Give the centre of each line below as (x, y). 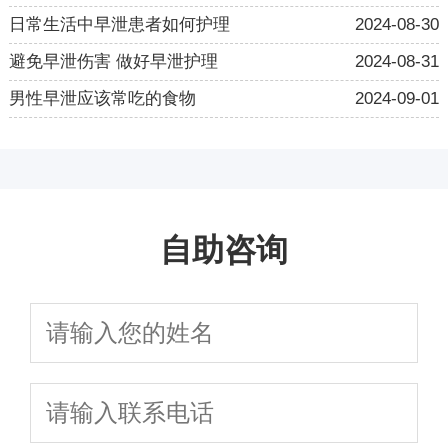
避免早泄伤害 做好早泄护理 (113, 61)
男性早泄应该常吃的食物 (102, 98)
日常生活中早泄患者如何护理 (119, 24)
